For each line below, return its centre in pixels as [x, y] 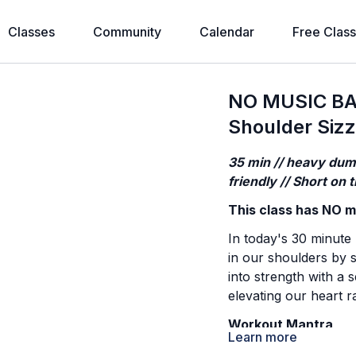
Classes [31, 32]
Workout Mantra [281, 324]
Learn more [263, 337]
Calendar [227, 32]
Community [127, 32]
